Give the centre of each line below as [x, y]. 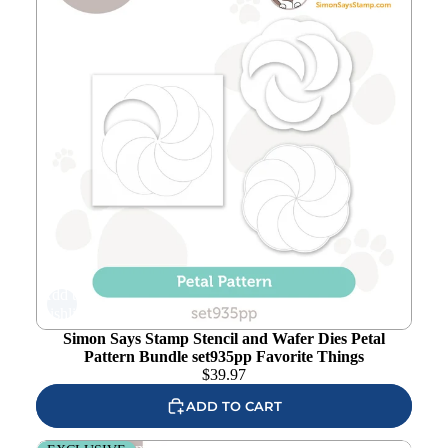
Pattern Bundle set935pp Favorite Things [224, 356]
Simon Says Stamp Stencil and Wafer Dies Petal [224, 338]
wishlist [62, 313]
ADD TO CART [234, 405]
